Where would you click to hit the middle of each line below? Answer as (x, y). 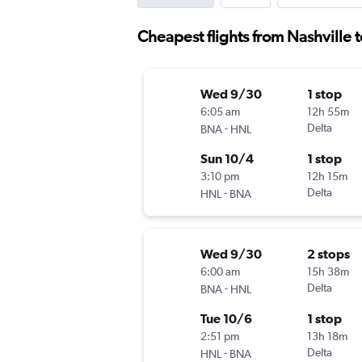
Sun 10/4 (227, 159)
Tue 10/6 (226, 319)
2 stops (328, 254)
